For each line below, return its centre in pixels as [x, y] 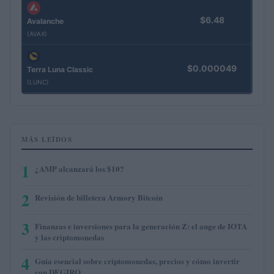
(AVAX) [37, 33]
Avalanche [45, 21]
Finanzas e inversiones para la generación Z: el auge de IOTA [141, 226]
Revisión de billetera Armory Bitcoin [99, 197]
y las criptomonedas [69, 237]
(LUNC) [38, 82]
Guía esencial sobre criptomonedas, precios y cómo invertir [137, 261]
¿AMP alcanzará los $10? [80, 168]
